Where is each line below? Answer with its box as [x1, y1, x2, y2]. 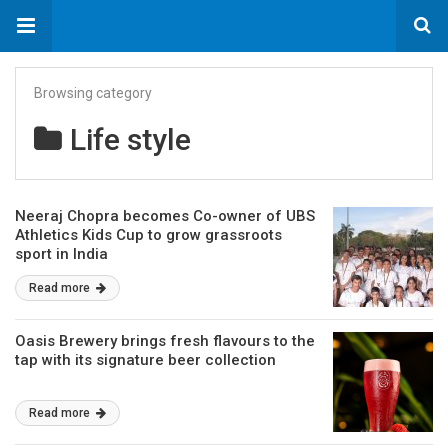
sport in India [15, 245, 108, 263]
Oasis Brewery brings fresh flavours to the [15, 332, 315, 350]
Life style [70, 122, 191, 157]
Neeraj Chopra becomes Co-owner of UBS [15, 207, 315, 225]
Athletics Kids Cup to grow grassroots [15, 226, 282, 244]
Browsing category [34, 85, 152, 101]
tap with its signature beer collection [15, 351, 276, 369]
